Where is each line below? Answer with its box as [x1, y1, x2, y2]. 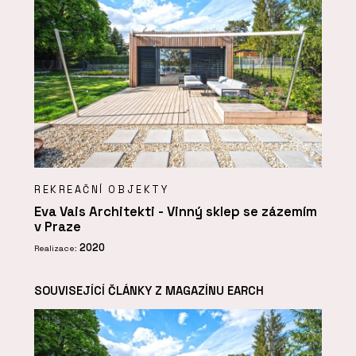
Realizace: [34, 242, 79, 253]
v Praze [34, 219, 81, 236]
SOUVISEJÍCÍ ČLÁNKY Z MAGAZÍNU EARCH [34, 282, 264, 298]
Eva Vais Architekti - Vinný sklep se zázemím [34, 203, 317, 221]
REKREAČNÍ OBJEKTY [34, 182, 169, 196]
